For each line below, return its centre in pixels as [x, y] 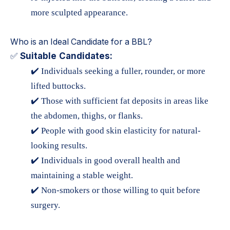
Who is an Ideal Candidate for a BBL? [81, 42]
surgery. [45, 205]
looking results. [59, 146]
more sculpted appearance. [79, 13]
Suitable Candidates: [65, 56]
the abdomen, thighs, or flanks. [87, 116]
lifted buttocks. [58, 86]
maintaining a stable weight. [82, 176]
